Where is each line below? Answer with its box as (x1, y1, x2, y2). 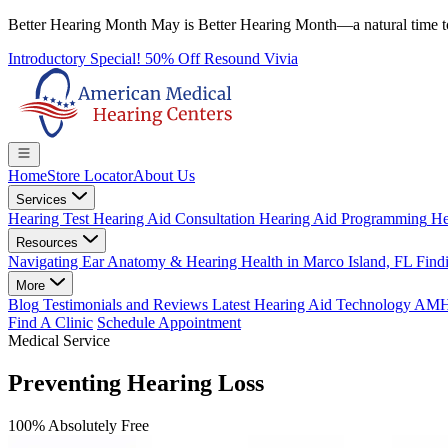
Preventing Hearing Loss (8, 369, 264, 396)
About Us (133, 167, 195, 184)
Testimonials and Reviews (39, 296, 208, 313)
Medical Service (8, 332, 110, 349)
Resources (16, 235, 82, 250)
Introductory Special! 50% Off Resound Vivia (8, 50, 298, 67)
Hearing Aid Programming (255, 210, 427, 227)
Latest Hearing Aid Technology (208, 296, 411, 313)
